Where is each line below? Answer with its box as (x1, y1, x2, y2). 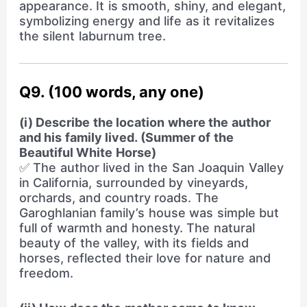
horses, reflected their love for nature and (19, 251, 271, 266)
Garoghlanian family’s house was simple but (19, 206, 280, 221)
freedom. (19, 266, 73, 281)
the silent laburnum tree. (19, 28, 167, 43)
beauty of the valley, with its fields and (19, 236, 249, 251)
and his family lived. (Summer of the (19, 130, 234, 145)
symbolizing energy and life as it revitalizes (19, 13, 275, 28)
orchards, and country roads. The (19, 191, 219, 206)
